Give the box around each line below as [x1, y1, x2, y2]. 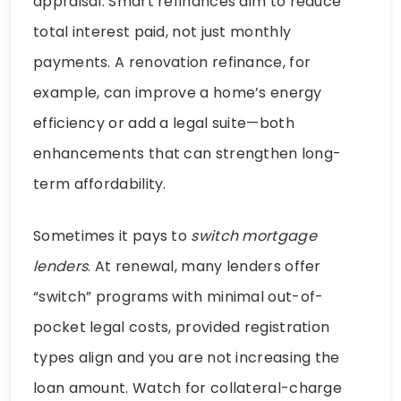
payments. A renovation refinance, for [33, 51, 311, 73]
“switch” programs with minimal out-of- [33, 286, 324, 307]
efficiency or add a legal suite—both [33, 112, 294, 133]
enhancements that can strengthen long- [33, 142, 342, 164]
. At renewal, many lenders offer [88, 255, 321, 277]
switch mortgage [191, 225, 317, 246]
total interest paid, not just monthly [33, 21, 292, 42]
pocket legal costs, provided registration [33, 316, 330, 337]
